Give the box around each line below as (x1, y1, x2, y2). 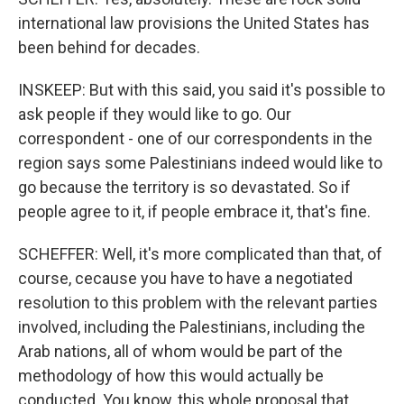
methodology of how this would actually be (18, 366, 324, 385)
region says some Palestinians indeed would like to (18, 153, 382, 172)
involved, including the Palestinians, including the (18, 317, 365, 336)
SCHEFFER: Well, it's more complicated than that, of (18, 244, 382, 263)
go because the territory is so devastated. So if (18, 178, 351, 197)
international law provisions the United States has (18, 14, 370, 32)
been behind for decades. (18, 38, 200, 57)
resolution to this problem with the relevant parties (18, 293, 378, 312)
